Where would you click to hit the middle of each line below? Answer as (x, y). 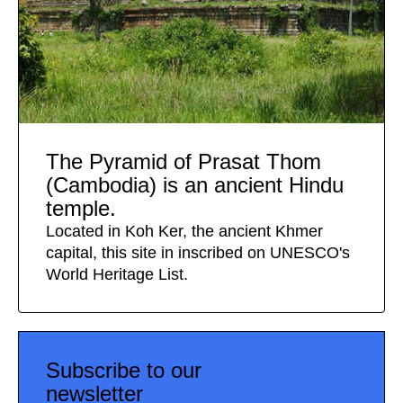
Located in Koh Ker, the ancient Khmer (184, 232)
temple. (81, 209)
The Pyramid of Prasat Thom (184, 162)
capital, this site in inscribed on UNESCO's (198, 253)
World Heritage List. (117, 275)
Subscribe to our (124, 371)
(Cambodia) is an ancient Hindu (195, 185)
